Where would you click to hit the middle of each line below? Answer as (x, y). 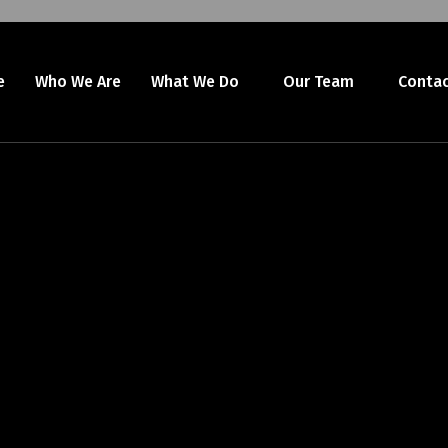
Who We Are (77, 81)
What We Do (194, 81)
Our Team (318, 81)
